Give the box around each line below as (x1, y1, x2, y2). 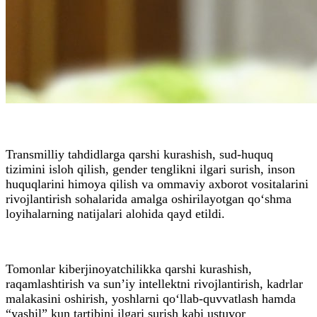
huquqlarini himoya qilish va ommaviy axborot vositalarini (6, 176, 309, 191)
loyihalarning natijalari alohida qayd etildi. (6, 206, 225, 221)
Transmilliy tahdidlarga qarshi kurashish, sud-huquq (6, 146, 273, 161)
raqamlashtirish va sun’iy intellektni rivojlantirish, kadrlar (6, 276, 303, 291)
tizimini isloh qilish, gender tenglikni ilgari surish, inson (6, 161, 295, 176)
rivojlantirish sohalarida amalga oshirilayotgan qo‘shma (6, 191, 292, 206)
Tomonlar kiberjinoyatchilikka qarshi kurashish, (6, 261, 252, 276)
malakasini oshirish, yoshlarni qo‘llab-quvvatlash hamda (6, 291, 296, 306)
